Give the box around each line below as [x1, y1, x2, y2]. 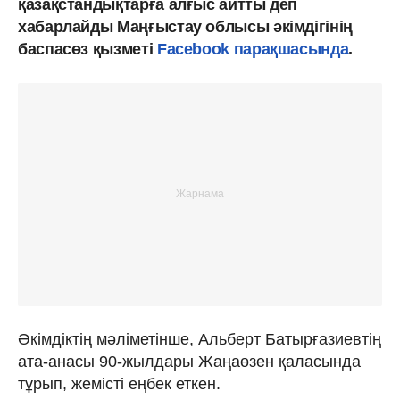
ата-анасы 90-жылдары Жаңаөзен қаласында [18, 352, 361, 371]
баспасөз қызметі [18, 39, 157, 58]
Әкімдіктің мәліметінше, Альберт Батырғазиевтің [18, 329, 381, 348]
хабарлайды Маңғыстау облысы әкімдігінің [18, 17, 353, 36]
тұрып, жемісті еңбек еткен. [18, 374, 221, 393]
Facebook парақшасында [156, 39, 349, 58]
